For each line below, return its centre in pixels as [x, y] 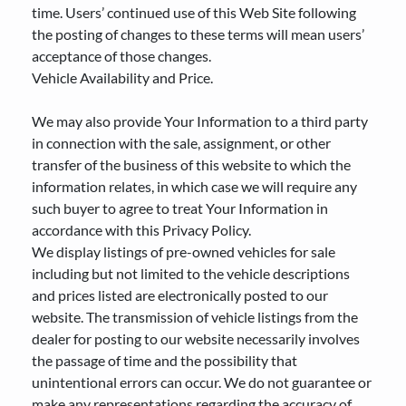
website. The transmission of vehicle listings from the [195, 317]
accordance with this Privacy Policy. [141, 230]
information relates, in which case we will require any [194, 186]
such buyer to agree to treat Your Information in [180, 208]
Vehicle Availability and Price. [122, 77]
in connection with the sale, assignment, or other [181, 143]
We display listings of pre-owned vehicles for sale [184, 251]
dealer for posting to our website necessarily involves [196, 338]
